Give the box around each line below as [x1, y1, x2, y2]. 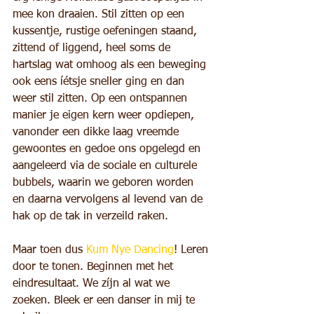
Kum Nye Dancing [86, 245, 174, 256]
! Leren [174, 245, 212, 256]
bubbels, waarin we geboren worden [13, 177, 197, 189]
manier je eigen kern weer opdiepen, [13, 110, 198, 121]
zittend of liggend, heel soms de [13, 43, 174, 54]
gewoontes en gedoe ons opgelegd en [13, 144, 204, 155]
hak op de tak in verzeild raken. [13, 211, 168, 222]
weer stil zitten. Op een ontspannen [13, 93, 191, 104]
